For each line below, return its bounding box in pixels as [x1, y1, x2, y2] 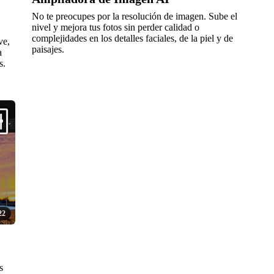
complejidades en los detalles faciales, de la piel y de [32, 33, 234, 44]
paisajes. [32, 44, 65, 55]
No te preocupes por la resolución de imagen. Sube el [32, 11, 238, 22]
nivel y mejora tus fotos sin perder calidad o [32, 22, 200, 33]
